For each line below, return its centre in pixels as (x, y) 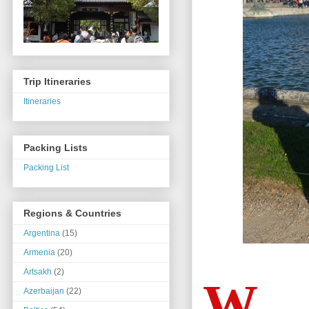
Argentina (42, 233)
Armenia (39, 253)
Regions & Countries (72, 213)
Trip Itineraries (57, 82)
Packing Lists (56, 147)
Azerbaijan (44, 291)
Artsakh (38, 272)
